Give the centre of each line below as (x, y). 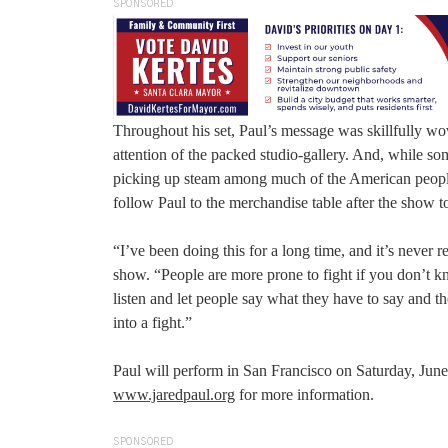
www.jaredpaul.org (174, 395)
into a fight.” (152, 323)
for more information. (304, 395)
